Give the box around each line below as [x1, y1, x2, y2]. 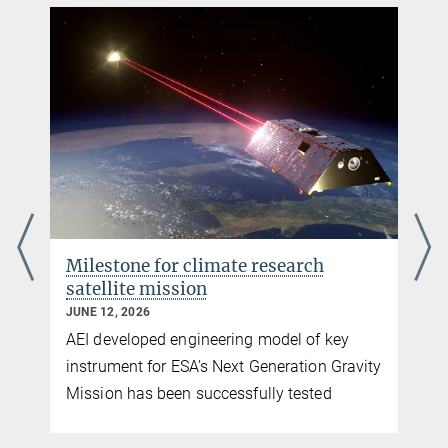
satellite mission [66, 278, 207, 301]
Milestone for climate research [66, 255, 324, 278]
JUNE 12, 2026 [66, 305, 151, 320]
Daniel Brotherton [15, 10, 91, 22]
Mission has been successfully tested [66, 383, 332, 403]
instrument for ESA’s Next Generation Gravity [66, 356, 382, 376]
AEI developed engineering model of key [66, 329, 349, 349]
